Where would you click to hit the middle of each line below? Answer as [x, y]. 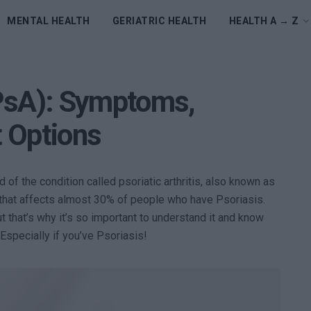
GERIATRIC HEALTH [159, 21]
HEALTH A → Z [264, 21]
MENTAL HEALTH [49, 21]
